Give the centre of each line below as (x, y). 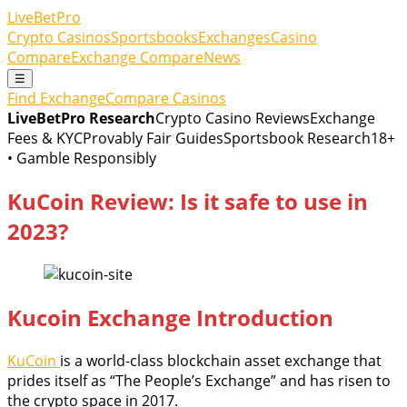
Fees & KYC (45, 138)
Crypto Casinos (59, 37)
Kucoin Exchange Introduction (170, 317)
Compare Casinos (166, 98)
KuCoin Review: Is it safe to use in (188, 201)
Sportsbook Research (297, 138)
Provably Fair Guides (153, 138)
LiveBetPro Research (81, 118)
